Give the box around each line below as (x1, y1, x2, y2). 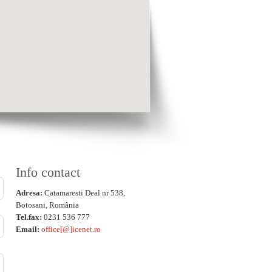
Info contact (16, 165, 80, 180)
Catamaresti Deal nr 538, (44, 188, 125, 197)
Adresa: (16, 188, 44, 197)
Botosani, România (16, 200, 79, 209)
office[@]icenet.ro (41, 225, 101, 234)
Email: (16, 225, 41, 234)
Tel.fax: (16, 212, 44, 222)
